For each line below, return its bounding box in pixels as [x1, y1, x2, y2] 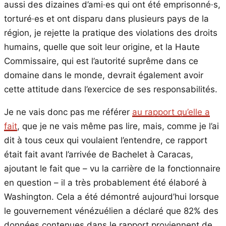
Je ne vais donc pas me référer [4, 106, 132, 117]
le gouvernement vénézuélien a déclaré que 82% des [4, 205, 218, 216]
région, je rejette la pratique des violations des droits [4, 27, 217, 38]
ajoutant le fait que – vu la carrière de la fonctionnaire [4, 163, 220, 174]
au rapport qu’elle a [132, 106, 210, 117]
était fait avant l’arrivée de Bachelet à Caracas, [4, 149, 193, 159]
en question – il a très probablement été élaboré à [4, 177, 207, 188]
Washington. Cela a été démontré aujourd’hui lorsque [4, 191, 219, 202]
